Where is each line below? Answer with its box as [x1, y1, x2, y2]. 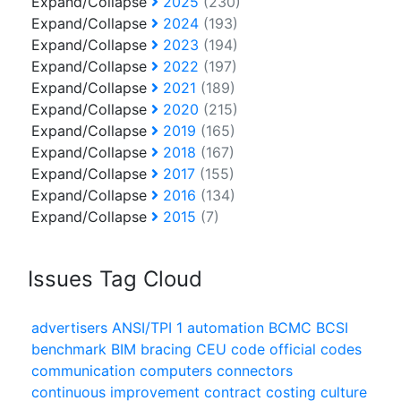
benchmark [31, 340, 107, 359]
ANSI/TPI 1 [112, 319, 183, 337]
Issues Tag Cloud [28, 266, 202, 293]
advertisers [31, 319, 107, 337]
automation [187, 319, 264, 337]
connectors [217, 362, 293, 380]
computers [140, 362, 212, 380]
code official [231, 340, 316, 359]
